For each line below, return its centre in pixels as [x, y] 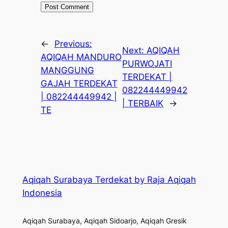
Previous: [73, 44]
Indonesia [42, 193]
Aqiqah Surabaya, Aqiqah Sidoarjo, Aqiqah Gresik [104, 220]
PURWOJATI [147, 63]
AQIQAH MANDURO [81, 57]
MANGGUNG [67, 70]
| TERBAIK [143, 103]
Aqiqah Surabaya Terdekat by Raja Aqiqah [109, 179]
